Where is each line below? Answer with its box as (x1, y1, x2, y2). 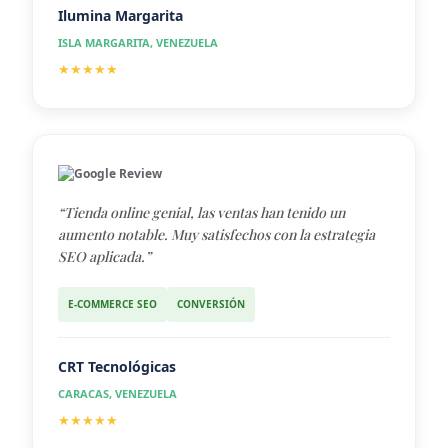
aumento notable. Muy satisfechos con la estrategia (58, 224, 375, 244)
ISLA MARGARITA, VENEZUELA (58, 34, 218, 50)
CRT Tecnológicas (58, 356, 176, 376)
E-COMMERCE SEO (68, 296, 157, 311)
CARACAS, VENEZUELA (58, 385, 177, 401)
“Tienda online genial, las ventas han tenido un (58, 202, 345, 222)
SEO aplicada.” (58, 246, 151, 266)
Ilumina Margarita (58, 5, 183, 25)
